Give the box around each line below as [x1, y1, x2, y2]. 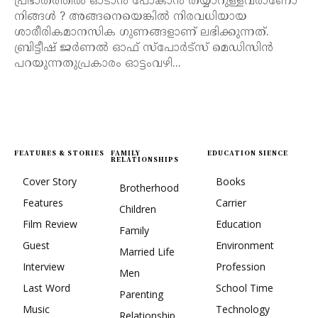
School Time [216, 281, 273, 295]
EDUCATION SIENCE [207, 148, 288, 158]
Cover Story [23, 175, 77, 189]
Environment [216, 238, 274, 253]
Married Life [119, 245, 175, 259]
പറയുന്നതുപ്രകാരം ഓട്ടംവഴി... [14, 57, 181, 72]
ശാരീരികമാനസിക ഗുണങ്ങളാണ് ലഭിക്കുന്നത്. [14, 26, 269, 40]
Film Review [23, 217, 77, 231]
